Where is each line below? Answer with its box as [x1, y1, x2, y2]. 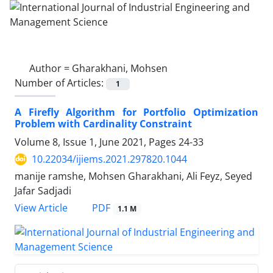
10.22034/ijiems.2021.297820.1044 [32, 152, 187, 166]
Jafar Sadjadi [15, 184, 71, 198]
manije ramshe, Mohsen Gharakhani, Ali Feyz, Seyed [15, 169, 252, 183]
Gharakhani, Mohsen [72, 62, 168, 75]
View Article [15, 201, 68, 215]
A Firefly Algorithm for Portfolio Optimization [15, 105, 258, 119]
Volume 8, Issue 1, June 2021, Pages [15, 135, 179, 149]
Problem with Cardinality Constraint [15, 117, 192, 131]
